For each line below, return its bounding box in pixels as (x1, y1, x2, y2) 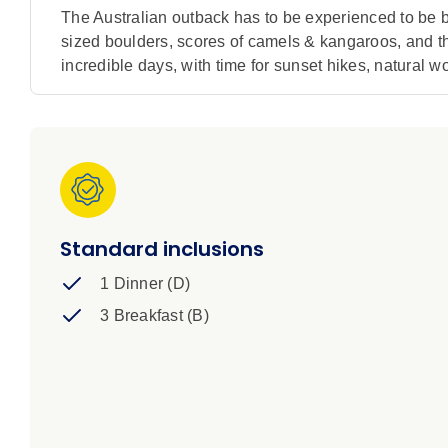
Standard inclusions (60, 235, 264, 264)
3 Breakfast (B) (100, 307, 209, 325)
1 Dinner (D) (100, 275, 190, 293)
